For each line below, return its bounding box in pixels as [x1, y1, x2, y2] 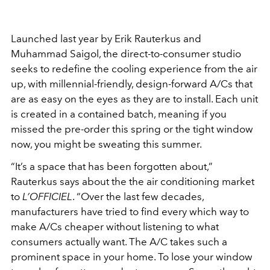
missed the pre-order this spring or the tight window [11, 123, 253, 136]
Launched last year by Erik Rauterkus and [11, 33, 201, 45]
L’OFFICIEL [22, 190, 72, 203]
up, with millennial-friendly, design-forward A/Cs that [11, 78, 253, 90]
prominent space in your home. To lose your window [11, 251, 253, 263]
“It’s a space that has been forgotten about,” [11, 160, 213, 173]
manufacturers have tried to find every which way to [11, 206, 249, 218]
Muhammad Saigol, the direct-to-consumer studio [11, 48, 241, 60]
